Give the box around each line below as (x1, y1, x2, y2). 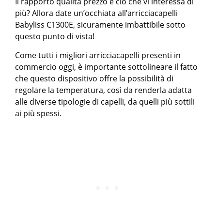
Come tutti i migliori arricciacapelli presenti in (15, 50, 181, 61)
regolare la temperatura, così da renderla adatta (15, 85, 192, 96)
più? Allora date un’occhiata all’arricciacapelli (15, 8, 178, 19)
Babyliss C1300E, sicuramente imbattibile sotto (15, 19, 186, 31)
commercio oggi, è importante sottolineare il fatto (15, 62, 198, 73)
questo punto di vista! (15, 31, 95, 42)
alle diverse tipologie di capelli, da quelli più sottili (15, 96, 195, 108)
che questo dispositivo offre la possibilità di (15, 73, 174, 84)
